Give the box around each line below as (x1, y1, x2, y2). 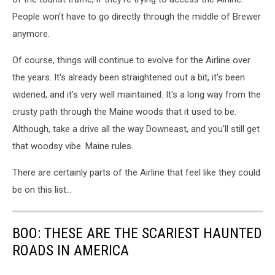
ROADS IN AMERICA (12, 242, 129, 260)
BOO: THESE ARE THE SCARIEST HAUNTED (12, 225, 262, 242)
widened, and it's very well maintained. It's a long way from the (12, 89, 261, 101)
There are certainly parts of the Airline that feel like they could (12, 167, 260, 179)
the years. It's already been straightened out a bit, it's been (12, 72, 245, 83)
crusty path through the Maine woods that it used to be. (12, 106, 236, 118)
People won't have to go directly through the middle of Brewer (12, 11, 261, 23)
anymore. (12, 28, 50, 40)
